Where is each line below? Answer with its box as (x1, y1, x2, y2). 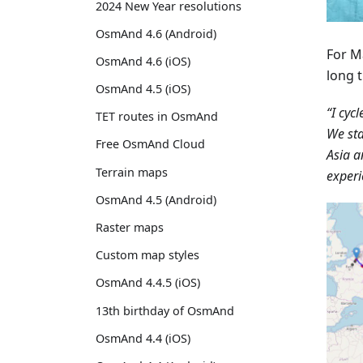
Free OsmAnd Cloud (96, 136, 205, 152)
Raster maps (96, 220, 164, 235)
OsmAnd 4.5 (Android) (96, 191, 216, 207)
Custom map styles (96, 247, 199, 263)
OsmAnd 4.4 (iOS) (96, 330, 190, 346)
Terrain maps (96, 164, 168, 180)
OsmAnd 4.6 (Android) (96, 25, 216, 41)
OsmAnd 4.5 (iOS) (96, 81, 190, 97)
